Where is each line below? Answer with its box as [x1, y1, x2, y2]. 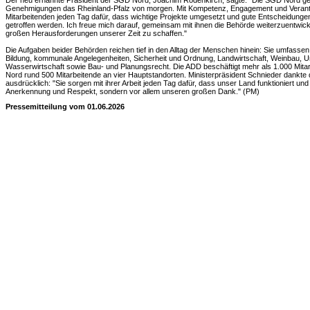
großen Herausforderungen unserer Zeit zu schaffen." [6, 29, 187, 37]
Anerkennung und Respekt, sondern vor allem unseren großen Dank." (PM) [6, 87, 259, 95]
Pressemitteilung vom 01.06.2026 [6, 102, 125, 111]
